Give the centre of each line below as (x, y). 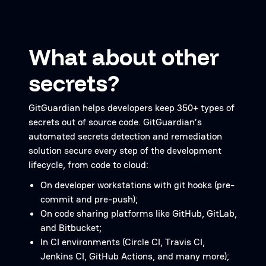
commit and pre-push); (89, 199)
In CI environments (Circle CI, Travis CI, (123, 242)
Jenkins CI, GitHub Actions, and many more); (135, 256)
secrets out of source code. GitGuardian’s (115, 122)
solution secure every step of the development (125, 151)
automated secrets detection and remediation (125, 136)
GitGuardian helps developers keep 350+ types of (132, 108)
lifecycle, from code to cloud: (88, 165)
